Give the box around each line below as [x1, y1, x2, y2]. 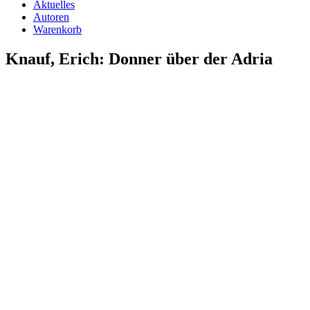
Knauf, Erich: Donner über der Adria [6, 49, 273, 68]
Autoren [33, 10, 69, 23]
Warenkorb [33, 23, 82, 35]
